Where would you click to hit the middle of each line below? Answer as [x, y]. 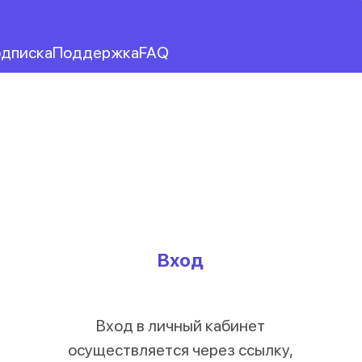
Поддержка [96, 53]
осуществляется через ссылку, [181, 350]
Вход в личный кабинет [181, 326]
